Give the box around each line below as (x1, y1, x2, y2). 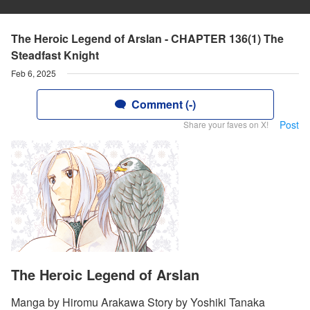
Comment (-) (131, 96, 196, 112)
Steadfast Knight (11, 47, 99, 63)
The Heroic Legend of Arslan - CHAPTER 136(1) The (11, 30, 284, 46)
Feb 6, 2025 (11, 67, 56, 79)
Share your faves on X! (183, 118, 268, 130)
